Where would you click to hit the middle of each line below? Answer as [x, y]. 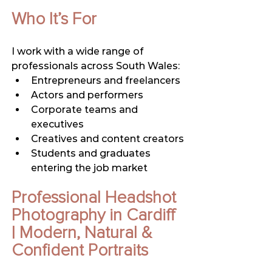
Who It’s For [54, 20]
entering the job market [89, 168]
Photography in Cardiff [96, 216]
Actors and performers [87, 95]
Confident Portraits [80, 251]
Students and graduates [92, 154]
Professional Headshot [96, 198]
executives [57, 124]
